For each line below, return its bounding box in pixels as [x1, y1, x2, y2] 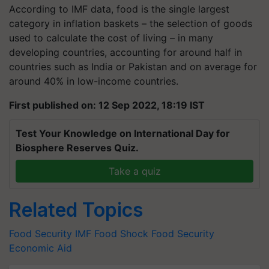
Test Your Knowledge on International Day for [16, 127, 230, 139]
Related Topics [9, 198, 143, 222]
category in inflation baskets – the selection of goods [9, 17, 252, 29]
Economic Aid [9, 241, 72, 254]
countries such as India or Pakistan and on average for [9, 60, 257, 73]
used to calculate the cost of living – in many [9, 31, 213, 44]
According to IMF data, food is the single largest [9, 2, 229, 15]
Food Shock [94, 227, 148, 240]
